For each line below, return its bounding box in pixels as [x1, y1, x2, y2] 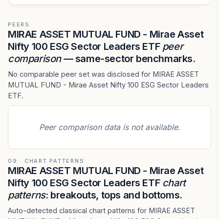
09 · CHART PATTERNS [8, 157, 85, 164]
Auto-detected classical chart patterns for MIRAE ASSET [8, 206, 195, 215]
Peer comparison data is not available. [39, 122, 180, 132]
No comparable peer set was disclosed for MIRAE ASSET [8, 70, 199, 78]
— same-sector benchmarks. [61, 53, 196, 65]
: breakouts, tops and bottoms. [45, 189, 182, 201]
